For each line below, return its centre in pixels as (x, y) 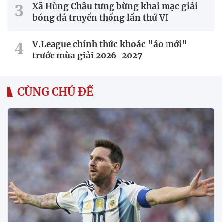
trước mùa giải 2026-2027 (87, 55)
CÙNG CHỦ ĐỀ (55, 91)
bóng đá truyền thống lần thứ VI (100, 18)
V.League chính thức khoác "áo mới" (110, 44)
